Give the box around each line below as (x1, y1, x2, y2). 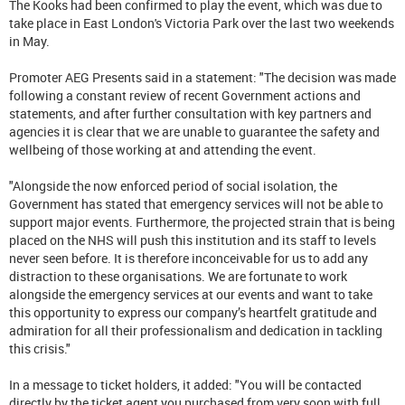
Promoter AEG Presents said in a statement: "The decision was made (9, 68, 396, 86)
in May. (9, 32, 50, 50)
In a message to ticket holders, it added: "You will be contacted (9, 375, 362, 393)
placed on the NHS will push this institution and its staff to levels (9, 231, 376, 249)
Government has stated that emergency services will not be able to (9, 194, 383, 212)
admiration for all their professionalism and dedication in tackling (9, 321, 382, 339)
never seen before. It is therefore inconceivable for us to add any (9, 249, 368, 267)
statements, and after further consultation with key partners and (9, 104, 372, 122)
